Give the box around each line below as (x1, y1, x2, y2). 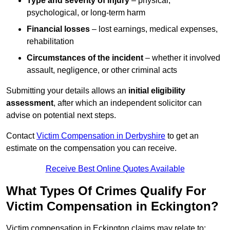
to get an (165, 131, 199, 141)
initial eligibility (128, 86, 185, 95)
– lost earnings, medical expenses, (90, 25, 218, 34)
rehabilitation (27, 37, 74, 46)
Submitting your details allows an (6, 86, 128, 95)
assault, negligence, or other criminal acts (27, 66, 177, 75)
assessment (6, 99, 53, 108)
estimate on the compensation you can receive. (6, 144, 177, 153)
